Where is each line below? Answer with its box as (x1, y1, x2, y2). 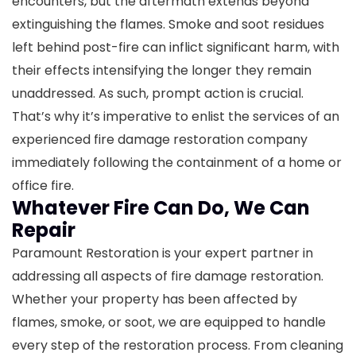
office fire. (12, 176, 74, 195)
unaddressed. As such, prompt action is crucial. (12, 84, 304, 103)
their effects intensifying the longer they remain (12, 61, 311, 80)
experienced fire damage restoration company (12, 130, 308, 149)
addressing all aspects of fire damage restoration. (12, 267, 323, 286)
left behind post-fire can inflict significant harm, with (12, 38, 339, 57)
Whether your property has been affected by (12, 290, 297, 309)
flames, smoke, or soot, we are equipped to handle (12, 313, 326, 332)
